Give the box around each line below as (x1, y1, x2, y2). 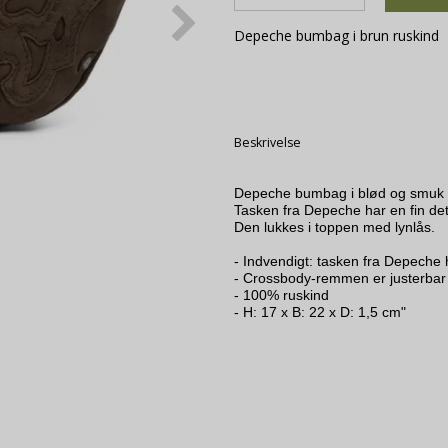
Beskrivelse (234, 133, 301, 151)
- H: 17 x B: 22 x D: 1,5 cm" (234, 303, 406, 320)
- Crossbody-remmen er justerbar (234, 269, 446, 286)
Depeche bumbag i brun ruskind (234, 25, 439, 45)
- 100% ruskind (234, 286, 329, 303)
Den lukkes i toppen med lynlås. (234, 218, 435, 235)
